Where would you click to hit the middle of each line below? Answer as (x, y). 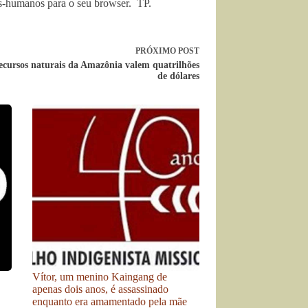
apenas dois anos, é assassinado (101, 289)
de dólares (178, 76)
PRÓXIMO (156, 51)
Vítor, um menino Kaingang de (100, 277)
